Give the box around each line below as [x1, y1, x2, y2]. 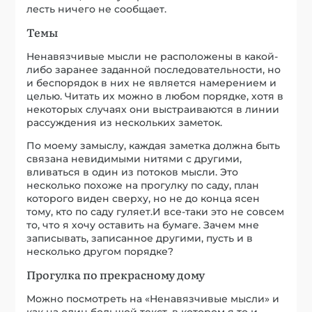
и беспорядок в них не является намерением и [26, 77, 277, 90]
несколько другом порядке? [26, 245, 174, 258]
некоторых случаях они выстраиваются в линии [26, 103, 280, 116]
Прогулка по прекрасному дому [26, 266, 205, 283]
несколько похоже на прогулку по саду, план [26, 179, 260, 192]
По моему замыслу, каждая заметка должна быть [26, 139, 281, 153]
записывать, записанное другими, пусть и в [26, 232, 253, 245]
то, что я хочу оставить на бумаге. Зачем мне [26, 219, 260, 232]
